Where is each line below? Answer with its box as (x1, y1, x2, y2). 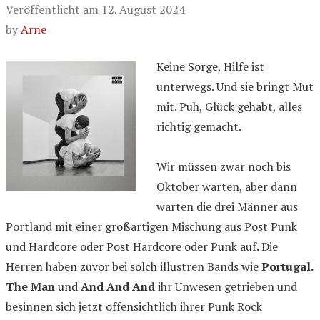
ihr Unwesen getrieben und (155, 279, 297, 295)
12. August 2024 (101, 1, 185, 18)
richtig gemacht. (156, 119, 241, 135)
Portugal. (261, 259, 313, 275)
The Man (6, 279, 55, 295)
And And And (81, 279, 155, 295)
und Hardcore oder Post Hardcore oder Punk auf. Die (6, 239, 278, 255)
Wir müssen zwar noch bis (156, 159, 291, 175)
